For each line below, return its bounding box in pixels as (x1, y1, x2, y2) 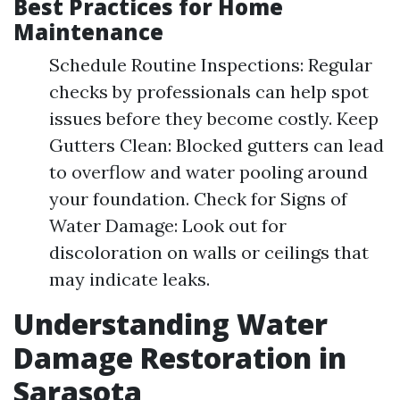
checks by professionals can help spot (49, 79, 369, 103)
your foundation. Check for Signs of (49, 187, 347, 210)
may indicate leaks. (49, 267, 210, 290)
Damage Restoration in (13, 337, 346, 377)
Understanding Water (13, 304, 328, 343)
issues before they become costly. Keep (49, 106, 379, 129)
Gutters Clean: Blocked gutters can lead (49, 133, 384, 156)
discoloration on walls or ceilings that (49, 240, 369, 263)
